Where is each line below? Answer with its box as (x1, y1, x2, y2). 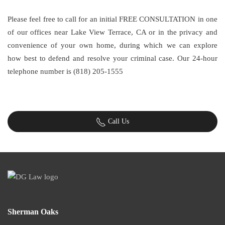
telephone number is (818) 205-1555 (8, 67, 123, 75)
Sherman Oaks (8, 207, 58, 216)
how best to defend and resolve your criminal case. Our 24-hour (8, 54, 217, 62)
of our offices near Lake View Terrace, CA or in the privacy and (8, 28, 217, 36)
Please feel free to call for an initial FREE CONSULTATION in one (8, 15, 217, 23)
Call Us (106, 118, 129, 125)
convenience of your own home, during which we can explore (8, 41, 217, 49)
